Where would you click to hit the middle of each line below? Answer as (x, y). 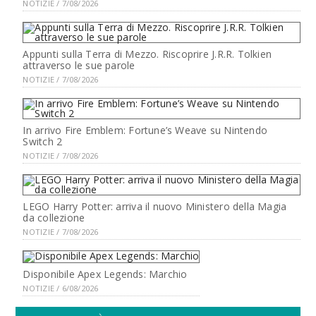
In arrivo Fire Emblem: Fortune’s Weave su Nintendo (145, 130)
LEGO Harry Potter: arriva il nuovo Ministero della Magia (155, 206)
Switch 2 (43, 141)
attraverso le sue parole (79, 65)
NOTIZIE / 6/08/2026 (61, 288)
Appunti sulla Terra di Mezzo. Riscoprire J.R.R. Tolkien (147, 54)
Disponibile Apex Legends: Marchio (105, 274)
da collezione (54, 217)
